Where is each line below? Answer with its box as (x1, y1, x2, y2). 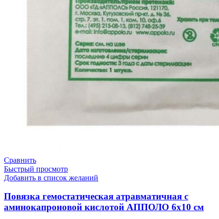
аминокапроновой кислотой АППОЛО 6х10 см (4, 202, 204, 213)
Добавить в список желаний (4, 173, 98, 182)
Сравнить (4, 155, 36, 164)
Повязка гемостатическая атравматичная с (4, 191, 188, 202)
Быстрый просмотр (4, 164, 68, 173)
